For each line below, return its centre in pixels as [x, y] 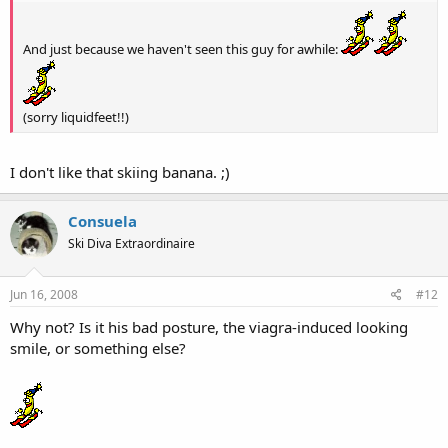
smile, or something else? [98, 348]
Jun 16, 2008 [44, 294]
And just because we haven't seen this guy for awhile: [182, 49]
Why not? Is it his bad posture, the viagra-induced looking [209, 327]
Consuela [102, 220]
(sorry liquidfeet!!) [76, 117]
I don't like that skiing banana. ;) [120, 171]
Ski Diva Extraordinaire [131, 243]
